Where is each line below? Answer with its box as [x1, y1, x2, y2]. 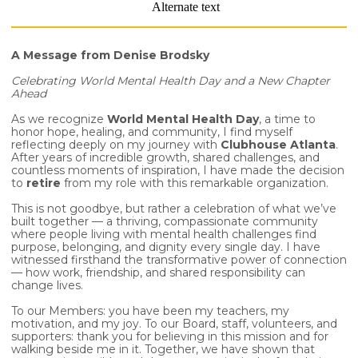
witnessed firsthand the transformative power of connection [11, 253, 347, 267]
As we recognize [11, 112, 107, 126]
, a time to [259, 112, 316, 126]
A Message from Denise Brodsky [11, 48, 209, 62]
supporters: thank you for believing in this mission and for [11, 329, 328, 344]
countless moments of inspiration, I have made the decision [11, 163, 344, 177]
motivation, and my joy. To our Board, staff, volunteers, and [11, 316, 337, 331]
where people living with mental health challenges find [11, 227, 316, 241]
